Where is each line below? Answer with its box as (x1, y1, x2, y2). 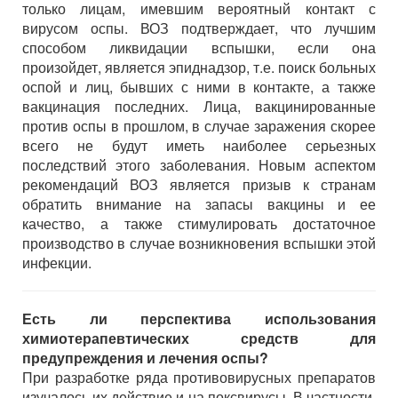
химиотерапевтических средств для (22, 328, 376, 348)
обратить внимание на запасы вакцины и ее (22, 194, 376, 214)
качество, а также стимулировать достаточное (22, 213, 376, 234)
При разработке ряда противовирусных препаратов (22, 367, 376, 387)
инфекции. (22, 252, 92, 273)
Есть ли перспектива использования (22, 308, 376, 329)
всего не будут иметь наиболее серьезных (22, 135, 376, 155)
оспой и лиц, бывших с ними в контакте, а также (22, 76, 376, 97)
